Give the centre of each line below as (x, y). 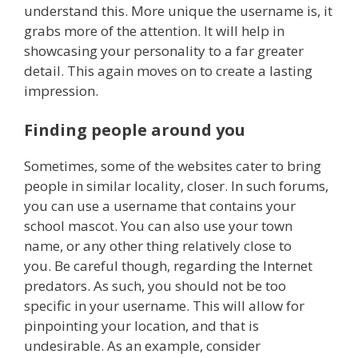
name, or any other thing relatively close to (158, 246)
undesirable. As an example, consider (142, 346)
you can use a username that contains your (160, 206)
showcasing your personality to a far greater (164, 50)
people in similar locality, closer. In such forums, (176, 186)
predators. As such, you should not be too (155, 286)
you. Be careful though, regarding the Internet (168, 266)
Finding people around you (135, 130)
